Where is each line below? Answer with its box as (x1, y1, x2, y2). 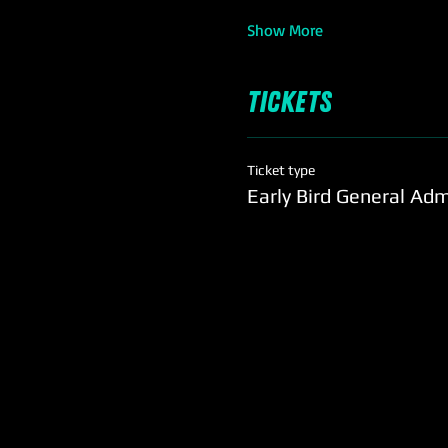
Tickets (247, 84, 331, 121)
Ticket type (247, 162, 315, 178)
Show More (247, 20, 323, 40)
